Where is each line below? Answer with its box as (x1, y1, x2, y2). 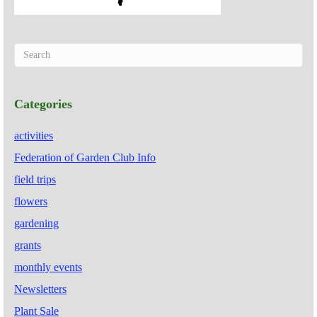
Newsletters (14, 282, 67, 295)
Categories (14, 96, 72, 111)
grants (14, 238, 41, 251)
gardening (14, 217, 59, 229)
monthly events (14, 260, 82, 273)
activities (14, 129, 53, 142)
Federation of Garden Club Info (14, 151, 156, 163)
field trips (14, 173, 56, 185)
